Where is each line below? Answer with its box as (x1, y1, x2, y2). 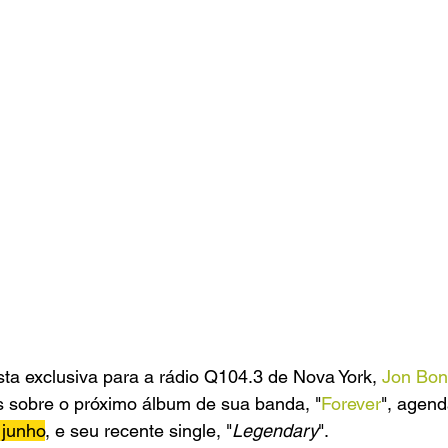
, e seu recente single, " (45, 420, 232, 442)
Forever (321, 393, 381, 415)
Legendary (232, 420, 318, 442)
